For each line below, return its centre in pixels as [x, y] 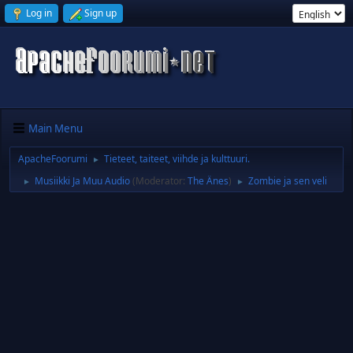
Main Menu [56, 128]
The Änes [208, 181]
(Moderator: [160, 181]
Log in [39, 13]
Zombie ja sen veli [288, 181]
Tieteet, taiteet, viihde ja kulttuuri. [177, 159]
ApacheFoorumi [53, 159]
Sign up [100, 13]
